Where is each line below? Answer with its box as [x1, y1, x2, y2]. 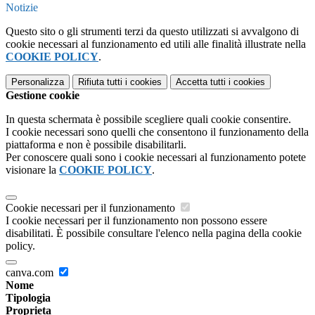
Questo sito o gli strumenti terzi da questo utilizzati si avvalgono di [6, 25, 299, 38]
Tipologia [6, 292, 51, 304]
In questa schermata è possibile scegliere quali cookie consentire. [6, 113, 291, 126]
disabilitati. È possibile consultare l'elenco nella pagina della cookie [6, 227, 302, 240]
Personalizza [11, 77, 64, 88]
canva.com [6, 266, 56, 279]
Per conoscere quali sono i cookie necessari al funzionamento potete [6, 151, 306, 164]
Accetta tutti [176, 77, 226, 88]
